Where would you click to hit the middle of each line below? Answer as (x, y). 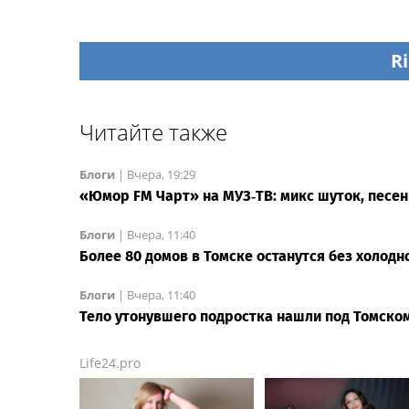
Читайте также (153, 131)
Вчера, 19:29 (161, 174)
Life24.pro (110, 362)
